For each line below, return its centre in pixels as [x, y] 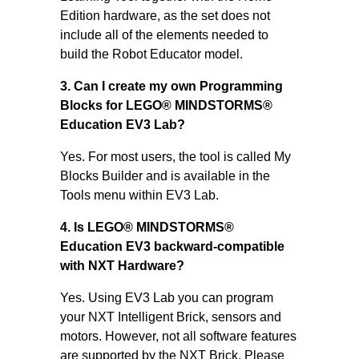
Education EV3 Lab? [122, 125]
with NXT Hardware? [122, 266]
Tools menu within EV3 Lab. [139, 195]
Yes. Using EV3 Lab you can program [166, 298]
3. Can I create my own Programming [171, 86]
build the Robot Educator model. [151, 54]
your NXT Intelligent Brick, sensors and [170, 317]
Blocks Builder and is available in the [165, 176]
